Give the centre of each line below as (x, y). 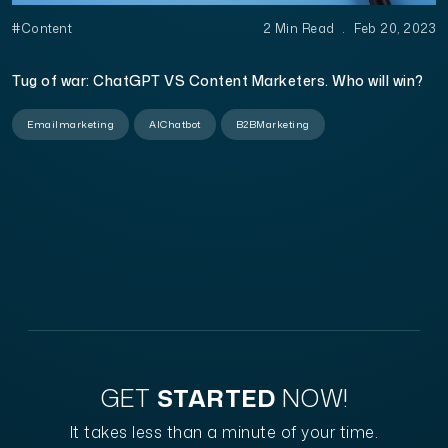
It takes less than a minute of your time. (224, 431)
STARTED (215, 397)
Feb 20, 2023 (393, 28)
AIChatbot (175, 123)
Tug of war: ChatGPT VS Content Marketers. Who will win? (218, 80)
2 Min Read (300, 28)
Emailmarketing (70, 123)
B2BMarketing (272, 123)
